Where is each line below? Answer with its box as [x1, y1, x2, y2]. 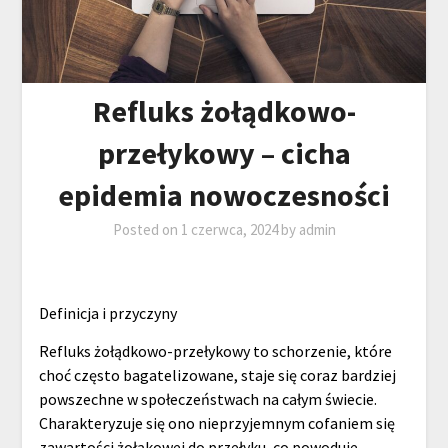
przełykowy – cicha [97, 134, 351, 173]
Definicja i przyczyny [38, 303, 177, 324]
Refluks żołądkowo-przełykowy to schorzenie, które [38, 341, 392, 362]
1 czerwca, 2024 [180, 220, 278, 240]
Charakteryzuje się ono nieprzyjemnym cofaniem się [38, 413, 395, 434]
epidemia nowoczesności [58, 176, 390, 215]
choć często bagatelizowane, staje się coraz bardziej [38, 365, 396, 386]
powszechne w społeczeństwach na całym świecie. [38, 389, 377, 410]
